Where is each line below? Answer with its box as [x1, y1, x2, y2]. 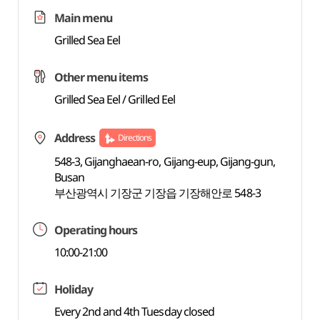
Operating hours [54, 222, 138, 238]
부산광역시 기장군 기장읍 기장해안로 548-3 [54, 185, 261, 201]
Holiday [54, 281, 93, 297]
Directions [117, 131, 152, 144]
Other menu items [54, 69, 149, 85]
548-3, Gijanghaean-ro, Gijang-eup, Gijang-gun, [54, 154, 276, 169]
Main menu [54, 10, 113, 26]
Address [54, 130, 95, 146]
